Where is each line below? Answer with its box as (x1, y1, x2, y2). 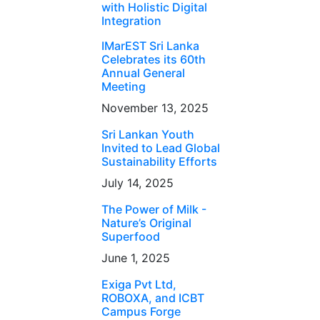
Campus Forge (101, 304, 181, 319)
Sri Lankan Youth (101, 127, 194, 141)
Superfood (101, 229, 160, 244)
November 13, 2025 (101, 101, 209, 115)
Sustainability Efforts (101, 154, 217, 169)
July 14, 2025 (101, 176, 174, 190)
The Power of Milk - (101, 202, 206, 216)
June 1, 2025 (101, 251, 170, 265)
